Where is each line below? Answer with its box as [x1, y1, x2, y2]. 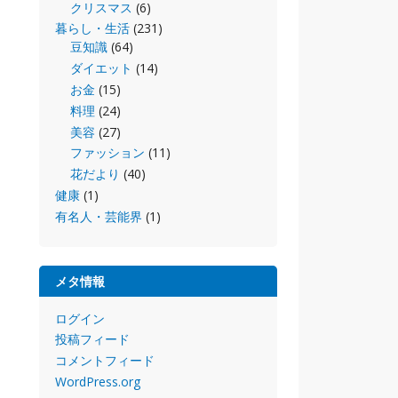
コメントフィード [54, 352, 155, 370]
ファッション [70, 144, 145, 162]
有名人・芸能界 [54, 207, 142, 225]
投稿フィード [54, 330, 130, 348]
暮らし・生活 [54, 20, 130, 37]
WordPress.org [54, 372, 140, 390]
